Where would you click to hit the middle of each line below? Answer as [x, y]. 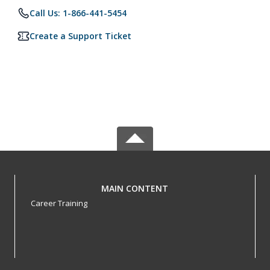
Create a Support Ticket [80, 36]
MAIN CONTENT [135, 188]
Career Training [59, 203]
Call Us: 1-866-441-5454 [78, 13]
